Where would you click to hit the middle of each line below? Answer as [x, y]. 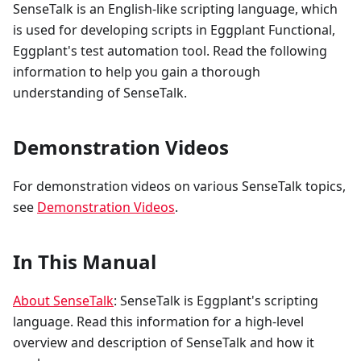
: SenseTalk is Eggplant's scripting [216, 300]
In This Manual [85, 261]
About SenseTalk [63, 300]
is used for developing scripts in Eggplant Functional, [174, 29]
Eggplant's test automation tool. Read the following [170, 50]
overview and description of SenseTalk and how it [164, 342]
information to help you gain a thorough [137, 71]
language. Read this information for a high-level [158, 321]
